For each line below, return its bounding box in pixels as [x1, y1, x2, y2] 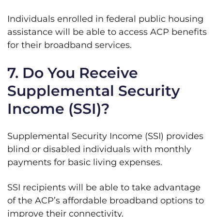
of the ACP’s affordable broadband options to [7, 195, 204, 206]
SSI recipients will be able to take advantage [7, 182, 201, 193]
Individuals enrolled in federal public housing [7, 14, 203, 24]
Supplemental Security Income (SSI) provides [7, 131, 203, 141]
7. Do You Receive [7, 64, 138, 82]
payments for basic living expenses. [7, 157, 162, 168]
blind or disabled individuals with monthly [7, 144, 191, 155]
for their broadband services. [7, 40, 132, 50]
